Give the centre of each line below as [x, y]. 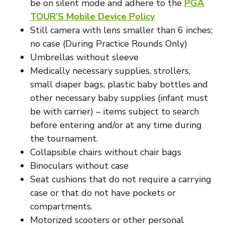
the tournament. [64, 139]
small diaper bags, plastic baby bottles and [119, 84]
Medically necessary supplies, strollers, [110, 71]
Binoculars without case [79, 166]
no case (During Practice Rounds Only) [109, 44]
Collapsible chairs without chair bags [106, 152]
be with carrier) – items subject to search [115, 111]
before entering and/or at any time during [116, 125]
